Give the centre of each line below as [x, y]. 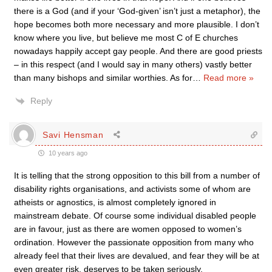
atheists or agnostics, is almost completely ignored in [115, 202]
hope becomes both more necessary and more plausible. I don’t [137, 24]
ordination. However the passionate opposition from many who [134, 242]
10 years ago [67, 153]
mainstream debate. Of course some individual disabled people [135, 216]
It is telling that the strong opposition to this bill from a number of [137, 175]
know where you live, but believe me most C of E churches [126, 38]
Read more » [229, 78]
